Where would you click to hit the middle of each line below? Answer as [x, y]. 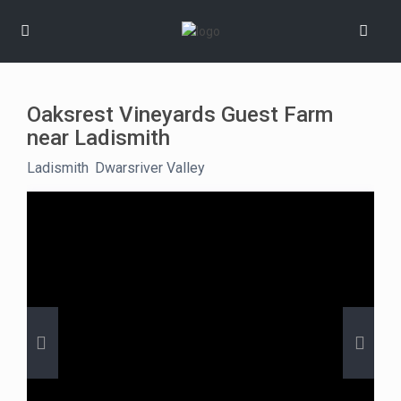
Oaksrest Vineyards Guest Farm [180, 115]
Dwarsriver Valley [150, 168]
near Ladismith [99, 138]
